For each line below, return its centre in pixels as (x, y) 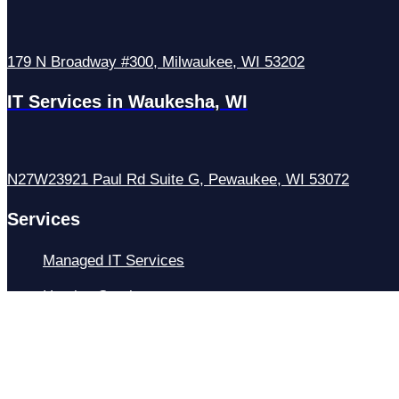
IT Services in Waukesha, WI (127, 101)
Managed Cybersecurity (122, 331)
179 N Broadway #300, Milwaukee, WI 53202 (156, 61)
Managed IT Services (114, 260)
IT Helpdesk (83, 367)
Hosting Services (100, 296)
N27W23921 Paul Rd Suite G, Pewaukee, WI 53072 (178, 179)
